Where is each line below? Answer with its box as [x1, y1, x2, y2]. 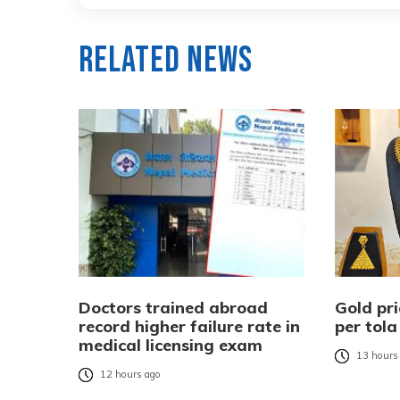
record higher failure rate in [79, 316, 300, 337]
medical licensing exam [79, 335, 262, 356]
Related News [79, 39, 253, 83]
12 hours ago [100, 368, 161, 381]
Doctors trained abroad [79, 297, 268, 319]
